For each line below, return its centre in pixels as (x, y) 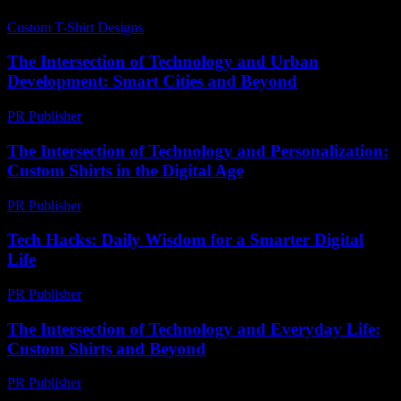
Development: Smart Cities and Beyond (152, 81)
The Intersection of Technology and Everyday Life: (194, 328)
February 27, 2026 (142, 205)
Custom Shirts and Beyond (107, 348)
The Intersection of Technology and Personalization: (198, 150)
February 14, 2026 (142, 116)
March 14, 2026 (135, 294)
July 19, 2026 (190, 27)
